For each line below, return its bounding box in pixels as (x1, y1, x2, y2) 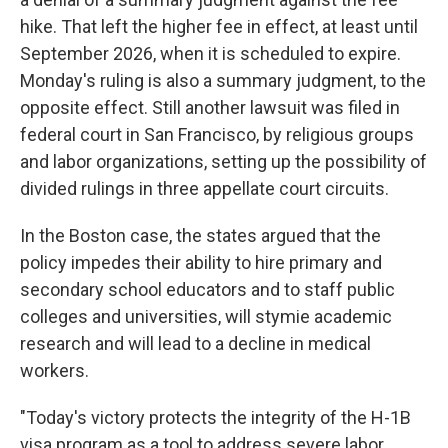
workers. (20, 360, 89, 382)
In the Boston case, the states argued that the (20, 225, 381, 247)
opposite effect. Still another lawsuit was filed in (20, 97, 400, 119)
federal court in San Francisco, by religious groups (20, 124, 414, 146)
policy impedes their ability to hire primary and (20, 252, 382, 274)
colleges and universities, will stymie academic (20, 306, 392, 328)
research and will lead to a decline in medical (20, 333, 371, 355)
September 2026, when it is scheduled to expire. (20, 43, 401, 65)
